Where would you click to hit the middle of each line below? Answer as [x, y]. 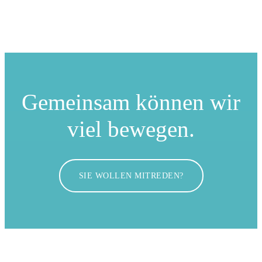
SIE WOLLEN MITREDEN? [131, 175]
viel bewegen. [131, 129]
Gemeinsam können [116, 102]
